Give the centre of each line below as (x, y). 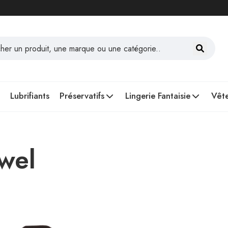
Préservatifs (82, 96)
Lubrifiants (30, 96)
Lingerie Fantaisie (158, 96)
